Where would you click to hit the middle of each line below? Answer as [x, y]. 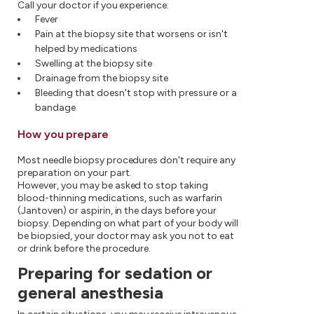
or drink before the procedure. [84, 248]
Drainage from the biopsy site [102, 78]
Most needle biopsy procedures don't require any [127, 160]
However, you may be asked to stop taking [113, 185]
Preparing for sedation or [115, 273]
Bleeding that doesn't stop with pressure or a [136, 93]
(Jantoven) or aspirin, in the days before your [117, 210]
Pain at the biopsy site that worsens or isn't [131, 34]
